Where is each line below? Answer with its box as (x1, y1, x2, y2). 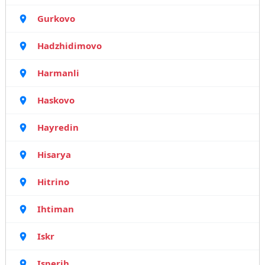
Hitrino (37, 176, 69, 188)
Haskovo (37, 94, 75, 106)
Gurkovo (37, 12, 75, 24)
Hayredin (37, 121, 79, 133)
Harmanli (37, 67, 79, 79)
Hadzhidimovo (37, 40, 102, 51)
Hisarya (37, 148, 71, 160)
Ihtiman (37, 203, 74, 215)
